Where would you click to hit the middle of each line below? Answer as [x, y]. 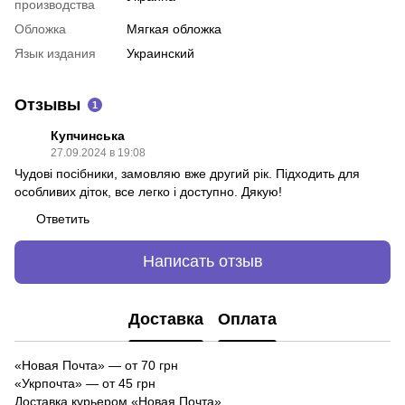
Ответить [63, 218]
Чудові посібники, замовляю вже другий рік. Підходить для [187, 173]
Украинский [160, 53]
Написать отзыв [202, 262]
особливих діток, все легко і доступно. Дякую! [148, 191]
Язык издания [55, 53]
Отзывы [47, 104]
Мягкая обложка [174, 28]
